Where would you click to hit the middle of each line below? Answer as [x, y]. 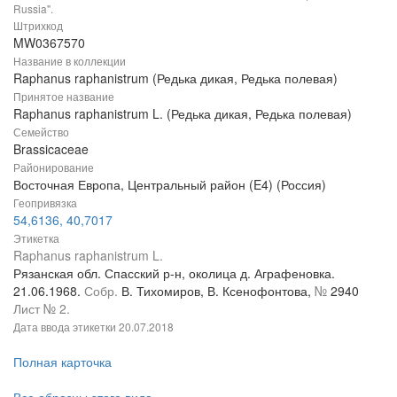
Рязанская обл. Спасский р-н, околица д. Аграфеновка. [174, 273]
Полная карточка [62, 362]
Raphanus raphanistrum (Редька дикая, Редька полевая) [175, 78]
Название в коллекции [70, 61]
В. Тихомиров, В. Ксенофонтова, [218, 291]
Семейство [41, 132]
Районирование [54, 167]
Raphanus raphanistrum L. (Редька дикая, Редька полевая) [183, 114]
